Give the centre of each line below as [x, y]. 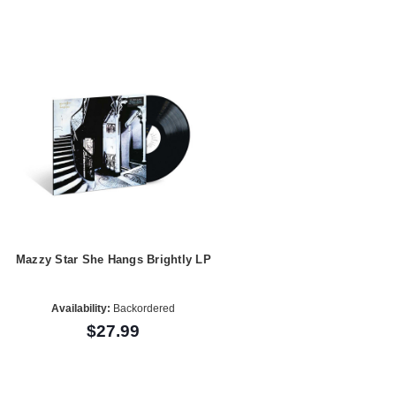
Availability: [81, 309]
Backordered [143, 309]
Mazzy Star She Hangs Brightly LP [113, 259]
